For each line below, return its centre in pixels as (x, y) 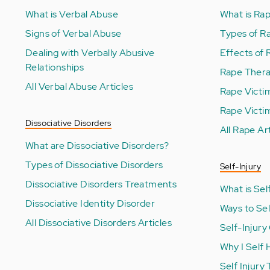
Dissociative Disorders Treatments (101, 184)
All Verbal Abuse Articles (79, 86)
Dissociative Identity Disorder (90, 203)
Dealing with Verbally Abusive (90, 52)
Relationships (55, 67)
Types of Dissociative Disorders (94, 165)
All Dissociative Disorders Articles (99, 222)
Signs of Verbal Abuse (74, 33)
